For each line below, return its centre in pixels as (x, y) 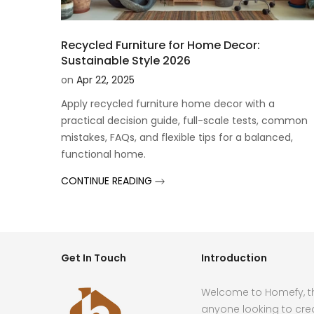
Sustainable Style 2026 (126, 60)
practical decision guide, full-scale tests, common (184, 120)
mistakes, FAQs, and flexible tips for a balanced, (177, 137)
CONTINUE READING (108, 180)
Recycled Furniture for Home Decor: (161, 45)
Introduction (234, 258)
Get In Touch (94, 258)
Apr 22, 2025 (105, 80)
